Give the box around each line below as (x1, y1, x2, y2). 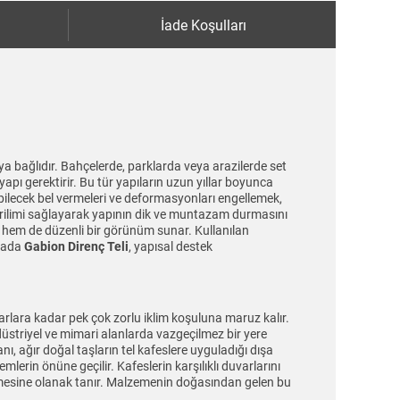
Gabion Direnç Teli (24, 238, 129, 254)
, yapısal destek (129, 238, 212, 254)
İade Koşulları (160, 17, 246, 35)
